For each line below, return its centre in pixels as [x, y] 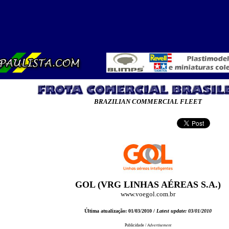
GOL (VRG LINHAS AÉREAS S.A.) [148, 185]
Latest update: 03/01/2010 [183, 211]
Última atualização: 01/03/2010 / [120, 211]
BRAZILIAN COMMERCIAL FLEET [148, 101]
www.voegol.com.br [148, 194]
